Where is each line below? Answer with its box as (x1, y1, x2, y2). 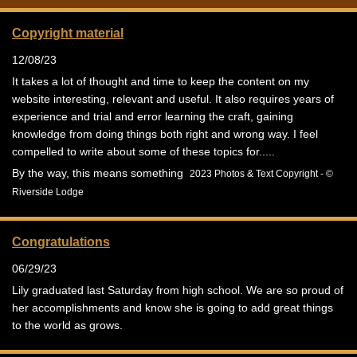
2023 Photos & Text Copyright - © (190, 167, 333, 179)
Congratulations (12, 234, 110, 249)
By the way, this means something (12, 166, 190, 179)
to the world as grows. (12, 318, 126, 331)
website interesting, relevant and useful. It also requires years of (12, 92, 334, 105)
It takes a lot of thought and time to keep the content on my (12, 74, 309, 88)
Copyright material (12, 25, 124, 40)
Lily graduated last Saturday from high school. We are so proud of (12, 283, 343, 296)
